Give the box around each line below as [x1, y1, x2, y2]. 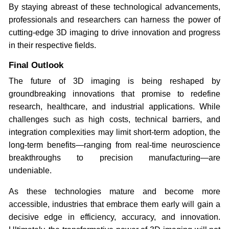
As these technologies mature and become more [8, 187, 221, 196]
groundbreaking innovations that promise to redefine [8, 89, 221, 98]
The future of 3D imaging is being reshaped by [8, 76, 221, 85]
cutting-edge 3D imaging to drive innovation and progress [8, 28, 221, 37]
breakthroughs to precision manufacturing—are [8, 153, 221, 162]
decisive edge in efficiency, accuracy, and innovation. [8, 212, 221, 221]
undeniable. [8, 166, 52, 175]
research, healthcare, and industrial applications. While [8, 102, 221, 111]
